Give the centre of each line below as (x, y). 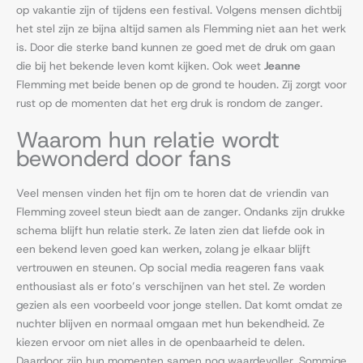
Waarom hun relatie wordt (148, 139)
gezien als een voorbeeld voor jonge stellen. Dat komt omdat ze (179, 304)
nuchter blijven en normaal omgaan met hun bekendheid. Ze (171, 323)
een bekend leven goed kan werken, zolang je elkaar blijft (163, 248)
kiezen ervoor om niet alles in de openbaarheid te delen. (160, 342)
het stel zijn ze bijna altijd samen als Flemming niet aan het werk (181, 28)
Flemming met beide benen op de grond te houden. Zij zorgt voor (181, 84)
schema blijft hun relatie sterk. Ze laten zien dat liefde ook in (171, 230)
